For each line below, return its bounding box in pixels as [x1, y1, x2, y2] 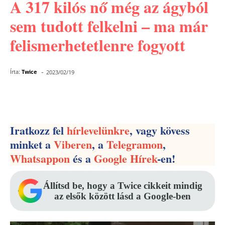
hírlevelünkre [67, 122, 130, 139]
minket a [10, 136, 54, 153]
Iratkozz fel [10, 122, 67, 139]
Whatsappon [10, 150, 70, 167]
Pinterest [104, 93, 136, 103]
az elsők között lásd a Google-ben [54, 191, 191, 201]
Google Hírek [94, 150, 157, 167]
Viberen [54, 136, 92, 153]
